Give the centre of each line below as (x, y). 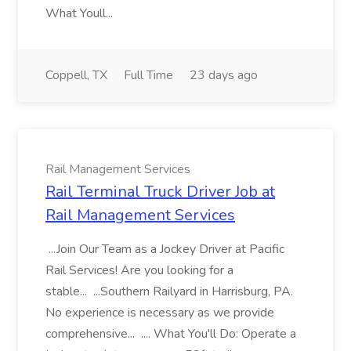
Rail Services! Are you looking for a (139, 270)
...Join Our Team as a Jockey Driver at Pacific (165, 249)
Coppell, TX (76, 75)
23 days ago (224, 75)
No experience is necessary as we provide (160, 313)
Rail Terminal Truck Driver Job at (160, 192)
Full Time (148, 75)
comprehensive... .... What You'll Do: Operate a (171, 334)
